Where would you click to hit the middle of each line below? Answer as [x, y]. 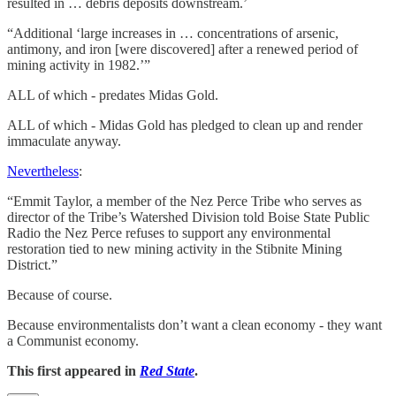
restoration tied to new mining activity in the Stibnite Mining [175, 248]
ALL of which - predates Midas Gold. [113, 95]
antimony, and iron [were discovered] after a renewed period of [183, 49]
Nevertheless [43, 171]
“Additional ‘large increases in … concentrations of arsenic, [173, 33]
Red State [167, 370]
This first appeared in [73, 370]
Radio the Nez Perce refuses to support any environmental [169, 232]
